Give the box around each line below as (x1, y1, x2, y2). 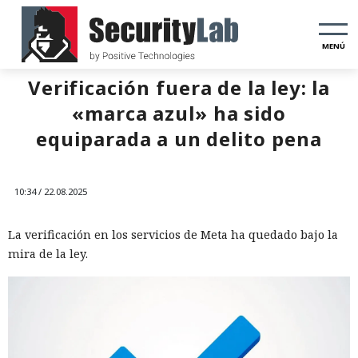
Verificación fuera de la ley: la (27, 74, 331, 101)
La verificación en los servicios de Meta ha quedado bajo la (8, 227, 338, 242)
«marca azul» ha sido (72, 100, 286, 126)
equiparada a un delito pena (36, 125, 322, 152)
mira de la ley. (8, 246, 88, 261)
